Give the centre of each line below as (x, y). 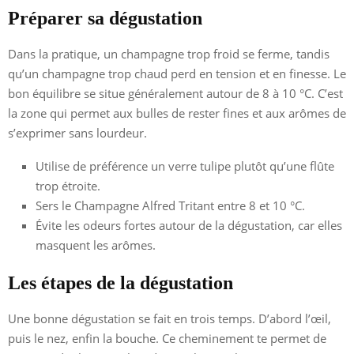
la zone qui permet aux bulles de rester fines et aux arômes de (177, 113)
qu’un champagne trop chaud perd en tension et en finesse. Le (177, 73)
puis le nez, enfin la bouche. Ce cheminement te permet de (167, 338)
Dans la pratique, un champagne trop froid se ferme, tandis (169, 53)
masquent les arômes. (96, 245)
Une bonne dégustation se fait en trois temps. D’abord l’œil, (169, 318)
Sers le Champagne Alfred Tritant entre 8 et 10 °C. (170, 205)
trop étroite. (68, 185)
